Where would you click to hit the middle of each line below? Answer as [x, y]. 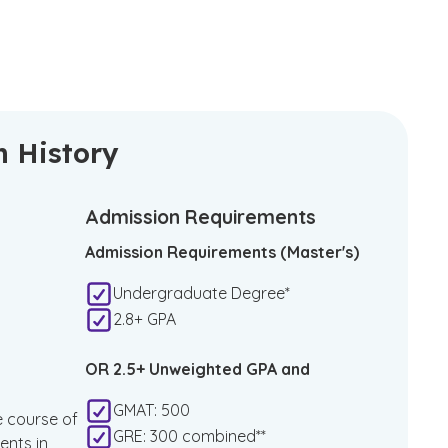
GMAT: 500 [152, 410]
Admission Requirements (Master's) [222, 252]
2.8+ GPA [145, 319]
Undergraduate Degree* [202, 293]
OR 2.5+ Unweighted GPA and [198, 369]
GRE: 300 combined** [190, 436]
